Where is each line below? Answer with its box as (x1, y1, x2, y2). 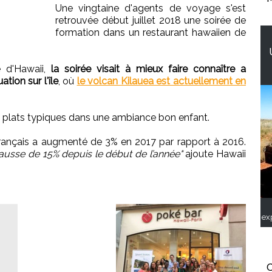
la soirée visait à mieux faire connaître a (51, 63, 246, 75)
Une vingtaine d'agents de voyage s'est (55, 2, 246, 15)
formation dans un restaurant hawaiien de (55, 27, 246, 39)
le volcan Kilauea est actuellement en (76, 75, 246, 87)
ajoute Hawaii (182, 148, 246, 160)
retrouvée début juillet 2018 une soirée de (55, 15, 246, 27)
